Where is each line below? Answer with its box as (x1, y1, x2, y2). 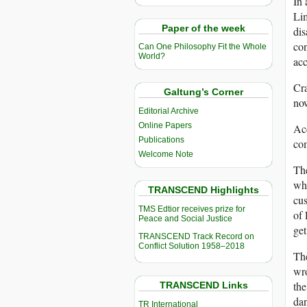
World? (138, 51, 165, 62)
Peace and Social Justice (138, 214, 232, 224)
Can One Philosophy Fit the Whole (138, 42, 267, 52)
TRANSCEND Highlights (148, 184, 259, 196)
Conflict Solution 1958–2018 (138, 241, 245, 251)
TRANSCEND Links (159, 280, 248, 291)
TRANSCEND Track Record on (138, 232, 254, 242)
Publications (138, 135, 184, 145)
